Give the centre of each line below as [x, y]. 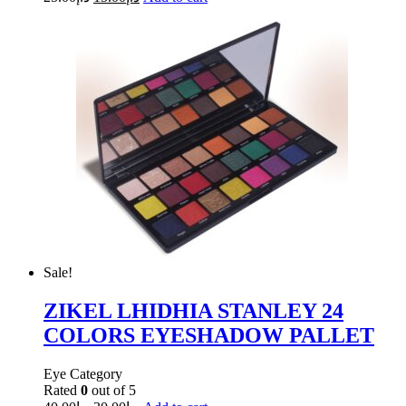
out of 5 [112, 390]
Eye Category [83, 373]
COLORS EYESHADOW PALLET [209, 335]
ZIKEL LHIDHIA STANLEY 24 [193, 310]
